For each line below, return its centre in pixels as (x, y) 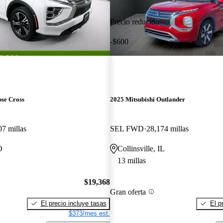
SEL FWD (127, 129)
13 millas (131, 161)
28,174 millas (167, 129)
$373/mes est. (89, 213)
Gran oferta (128, 192)
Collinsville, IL (141, 149)
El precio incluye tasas (73, 203)
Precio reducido (134, 21)
